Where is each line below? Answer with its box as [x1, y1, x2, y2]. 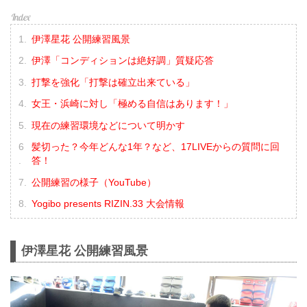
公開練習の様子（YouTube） [31, 176, 156, 188]
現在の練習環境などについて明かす [31, 119, 185, 131]
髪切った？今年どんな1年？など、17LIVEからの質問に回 [31, 141, 280, 153]
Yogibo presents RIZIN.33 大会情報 [31, 198, 184, 210]
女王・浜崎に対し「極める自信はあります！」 [31, 98, 233, 110]
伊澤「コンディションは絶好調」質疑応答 [31, 55, 214, 66]
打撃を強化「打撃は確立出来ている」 [31, 76, 195, 88]
